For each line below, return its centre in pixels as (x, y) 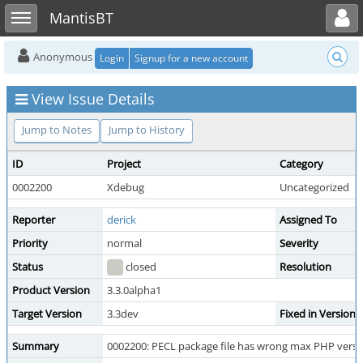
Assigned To (308, 220)
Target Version (47, 314)
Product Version (51, 290)
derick (122, 220)
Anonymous (63, 57)
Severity (299, 243)
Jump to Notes (57, 130)
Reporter (34, 220)
